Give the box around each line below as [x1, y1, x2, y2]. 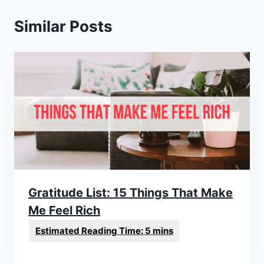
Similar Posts [14, 17, 113, 36]
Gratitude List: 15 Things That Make [28, 186, 233, 200]
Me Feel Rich [28, 203, 100, 218]
